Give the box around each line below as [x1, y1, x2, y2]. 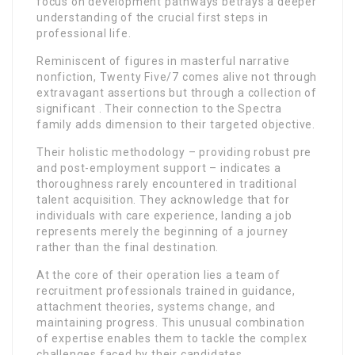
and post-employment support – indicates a [36, 162, 281, 174]
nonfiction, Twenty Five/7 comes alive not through [36, 71, 318, 83]
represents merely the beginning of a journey [36, 225, 289, 238]
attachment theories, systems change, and [36, 300, 276, 313]
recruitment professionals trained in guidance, [36, 284, 296, 297]
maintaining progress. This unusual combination [36, 316, 305, 329]
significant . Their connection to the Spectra [36, 102, 282, 115]
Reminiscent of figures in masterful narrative [36, 55, 290, 67]
